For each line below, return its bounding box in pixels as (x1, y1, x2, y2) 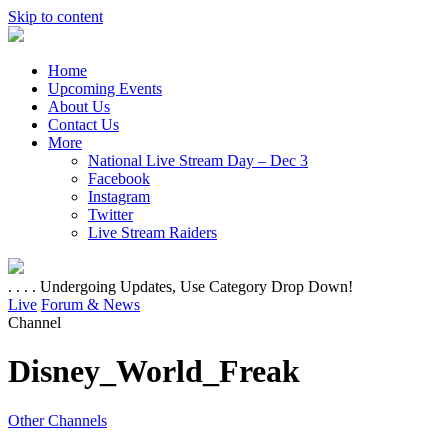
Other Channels (8, 411, 107, 429)
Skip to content (8, 8, 103, 25)
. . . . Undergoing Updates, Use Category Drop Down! (8, 278, 353, 295)
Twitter (88, 206, 133, 223)
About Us (48, 98, 110, 115)
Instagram (88, 188, 150, 205)
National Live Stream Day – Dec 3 (88, 152, 308, 169)
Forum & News (41, 296, 140, 313)
